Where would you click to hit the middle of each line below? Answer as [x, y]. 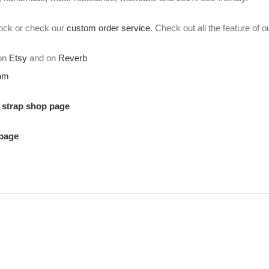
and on [42, 58]
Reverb [72, 58]
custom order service [108, 28]
